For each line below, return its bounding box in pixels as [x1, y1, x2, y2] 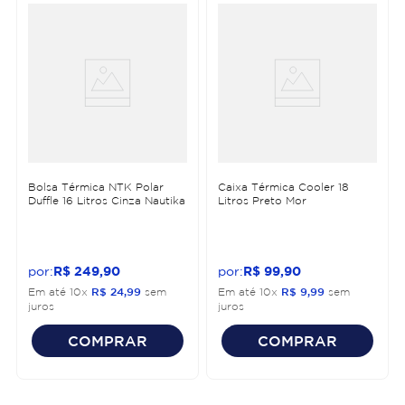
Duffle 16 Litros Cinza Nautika [28, 193, 185, 206]
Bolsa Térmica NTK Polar [28, 180, 164, 193]
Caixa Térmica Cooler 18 [218, 180, 349, 193]
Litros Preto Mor [218, 193, 306, 206]
